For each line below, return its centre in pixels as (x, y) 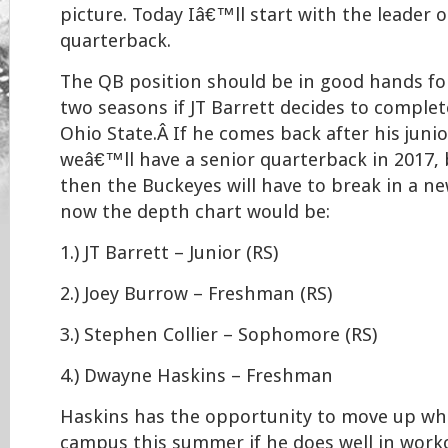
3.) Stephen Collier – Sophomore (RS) (218, 335)
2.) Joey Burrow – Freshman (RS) (196, 294)
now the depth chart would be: (195, 212)
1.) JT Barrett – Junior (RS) (169, 253)
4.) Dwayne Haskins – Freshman (196, 376)
